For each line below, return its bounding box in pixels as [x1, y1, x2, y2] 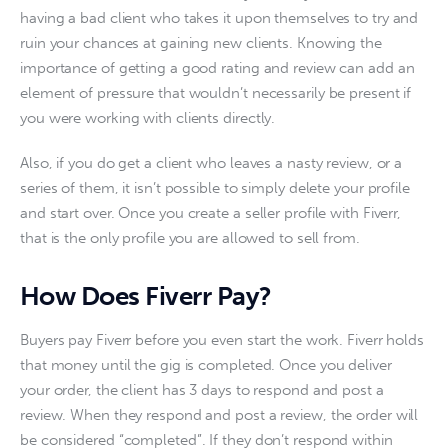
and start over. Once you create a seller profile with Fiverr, [20, 203, 405, 222]
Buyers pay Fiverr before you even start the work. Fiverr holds [20, 330, 428, 349]
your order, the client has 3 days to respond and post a [20, 380, 388, 399]
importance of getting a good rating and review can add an [20, 59, 419, 78]
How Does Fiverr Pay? [20, 280, 272, 312]
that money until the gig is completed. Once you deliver [20, 355, 396, 374]
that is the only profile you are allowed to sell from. [20, 228, 368, 247]
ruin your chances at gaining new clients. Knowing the [20, 34, 386, 53]
